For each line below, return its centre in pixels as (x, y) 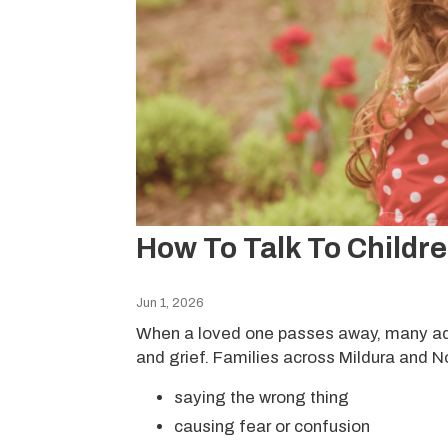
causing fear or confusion (271, 427)
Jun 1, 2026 (170, 303)
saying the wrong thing (261, 398)
